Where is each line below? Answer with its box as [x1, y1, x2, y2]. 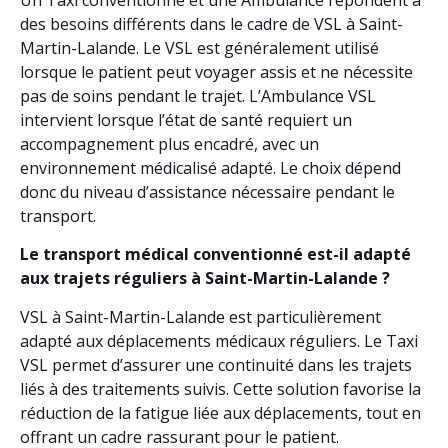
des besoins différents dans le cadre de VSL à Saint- [20, 12, 403, 35]
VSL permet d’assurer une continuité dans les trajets [20, 353, 412, 376]
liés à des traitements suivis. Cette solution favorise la [20, 377, 421, 400]
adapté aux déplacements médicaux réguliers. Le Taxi [20, 329, 418, 352]
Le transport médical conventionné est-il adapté [20, 243, 411, 266]
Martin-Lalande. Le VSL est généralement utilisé [20, 36, 379, 59]
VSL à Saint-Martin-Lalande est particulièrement [20, 305, 381, 328]
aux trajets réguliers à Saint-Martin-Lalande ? [20, 267, 390, 290]
